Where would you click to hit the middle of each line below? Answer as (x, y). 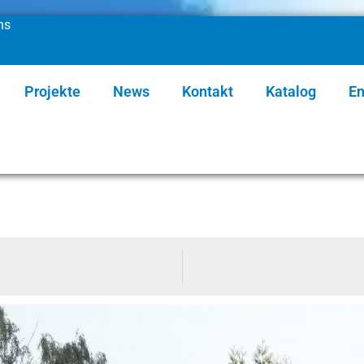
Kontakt (208, 91)
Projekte (52, 91)
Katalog (291, 91)
